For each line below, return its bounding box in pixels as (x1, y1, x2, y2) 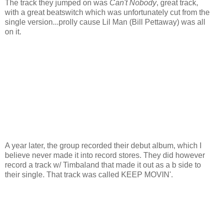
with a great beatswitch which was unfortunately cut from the (5, 8, 210, 16)
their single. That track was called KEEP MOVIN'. (5, 170, 173, 179)
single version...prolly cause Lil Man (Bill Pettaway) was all (5, 17, 205, 26)
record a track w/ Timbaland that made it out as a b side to (5, 160, 201, 169)
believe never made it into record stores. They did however (5, 151, 205, 159)
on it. (5, 27, 21, 36)
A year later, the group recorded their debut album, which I (5, 141, 201, 150)
